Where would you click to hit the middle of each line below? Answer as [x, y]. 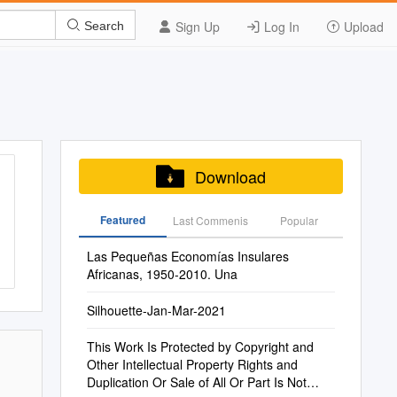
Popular [299, 220]
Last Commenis [211, 220]
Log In [280, 27]
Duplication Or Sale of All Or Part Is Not [196, 382]
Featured [122, 220]
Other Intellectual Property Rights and [192, 364]
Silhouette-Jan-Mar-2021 [156, 310]
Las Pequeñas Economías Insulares [187, 256]
